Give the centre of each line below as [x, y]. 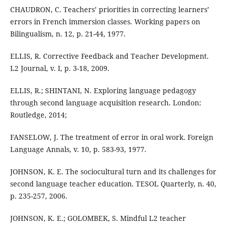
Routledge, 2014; [38, 115]
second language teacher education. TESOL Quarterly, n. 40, [113, 184]
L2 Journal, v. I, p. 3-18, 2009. [60, 68]
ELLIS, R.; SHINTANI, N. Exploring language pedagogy [103, 91]
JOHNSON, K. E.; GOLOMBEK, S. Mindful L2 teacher [98, 218]
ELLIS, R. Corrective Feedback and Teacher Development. [109, 56]
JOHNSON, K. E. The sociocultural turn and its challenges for [113, 172]
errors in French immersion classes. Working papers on [105, 22]
